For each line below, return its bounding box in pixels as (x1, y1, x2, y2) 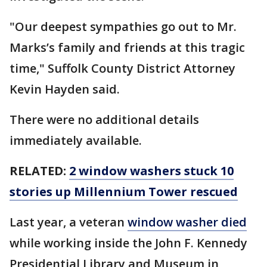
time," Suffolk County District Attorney (10, 60, 235, 77)
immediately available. (10, 132, 142, 149)
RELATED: (10, 163, 66, 179)
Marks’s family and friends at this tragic (10, 39, 245, 56)
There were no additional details (10, 111, 199, 128)
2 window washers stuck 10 (69, 163, 234, 179)
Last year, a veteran (10, 214, 128, 231)
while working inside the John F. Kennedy (10, 235, 247, 252)
